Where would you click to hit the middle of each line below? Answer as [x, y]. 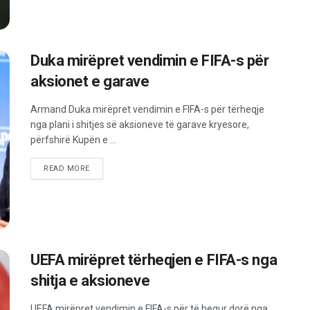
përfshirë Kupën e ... [73, 140]
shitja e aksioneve [90, 280]
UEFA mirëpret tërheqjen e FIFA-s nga [154, 259]
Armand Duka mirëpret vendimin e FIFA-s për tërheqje [147, 110]
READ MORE [67, 169]
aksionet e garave [90, 82]
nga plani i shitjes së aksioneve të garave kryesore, [140, 125]
